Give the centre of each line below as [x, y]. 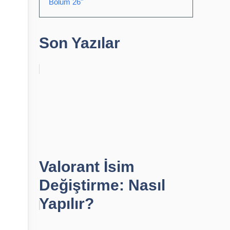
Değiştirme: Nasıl [102, 185]
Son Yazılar [80, 43]
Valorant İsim [87, 167]
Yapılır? [66, 204]
